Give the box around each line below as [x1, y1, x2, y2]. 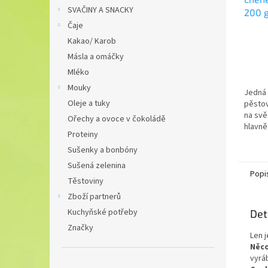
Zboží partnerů [68, 191, 121, 203]
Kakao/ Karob [68, 35, 116, 47]
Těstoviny [68, 175, 103, 187]
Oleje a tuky [68, 98, 110, 109]
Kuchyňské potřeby [68, 206, 138, 218]
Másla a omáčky [68, 51, 124, 63]
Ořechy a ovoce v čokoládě [68, 113, 166, 125]
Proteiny [68, 129, 98, 141]
